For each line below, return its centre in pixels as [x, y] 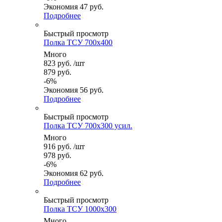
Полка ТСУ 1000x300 [80, 209]
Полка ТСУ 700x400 [78, 43]
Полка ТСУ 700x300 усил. [88, 126]
